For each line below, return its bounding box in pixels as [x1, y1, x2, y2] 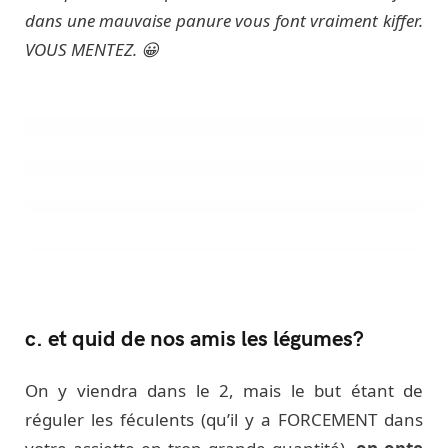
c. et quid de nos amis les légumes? [25, 321, 364, 352]
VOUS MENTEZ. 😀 [25, 37, 159, 61]
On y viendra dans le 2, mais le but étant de [25, 378, 423, 402]
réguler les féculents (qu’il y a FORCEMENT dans [25, 407, 423, 431]
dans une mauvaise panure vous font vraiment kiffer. [25, 8, 423, 32]
